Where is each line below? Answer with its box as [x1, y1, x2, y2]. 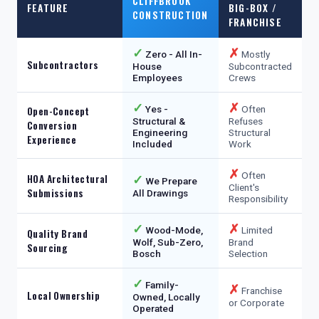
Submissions [27, 186, 84, 200]
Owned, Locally [132, 291, 200, 303]
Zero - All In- [143, 48, 202, 60]
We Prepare [143, 175, 197, 187]
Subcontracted [229, 61, 292, 72]
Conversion [27, 118, 78, 132]
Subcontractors [27, 58, 99, 72]
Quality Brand [27, 226, 88, 241]
